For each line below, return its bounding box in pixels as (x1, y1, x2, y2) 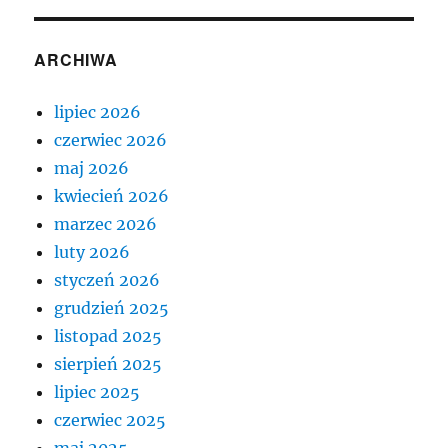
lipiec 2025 (54, 382, 141, 403)
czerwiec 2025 (54, 410, 167, 431)
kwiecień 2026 (54, 186, 170, 207)
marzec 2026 (54, 214, 158, 235)
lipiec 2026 (54, 102, 142, 123)
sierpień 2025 (54, 354, 163, 375)
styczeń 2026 (54, 270, 161, 291)
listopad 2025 (54, 326, 163, 347)
